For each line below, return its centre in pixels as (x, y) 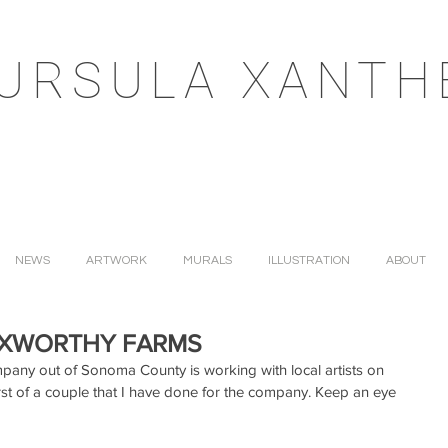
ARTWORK (116, 260)
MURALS (207, 260)
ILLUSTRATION (309, 260)
